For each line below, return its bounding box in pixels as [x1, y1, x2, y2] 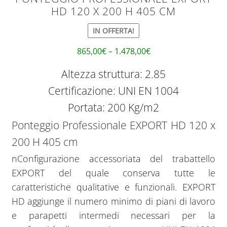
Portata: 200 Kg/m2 [68, 100, 159, 115]
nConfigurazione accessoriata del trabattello [11, 153, 216, 165]
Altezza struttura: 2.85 [61, 67, 166, 82]
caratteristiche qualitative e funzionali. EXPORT [11, 181, 216, 194]
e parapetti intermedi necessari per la [11, 209, 216, 222]
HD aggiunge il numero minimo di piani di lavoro [11, 195, 216, 208]
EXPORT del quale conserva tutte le [11, 167, 216, 179]
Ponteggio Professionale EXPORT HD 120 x [11, 118, 216, 133]
